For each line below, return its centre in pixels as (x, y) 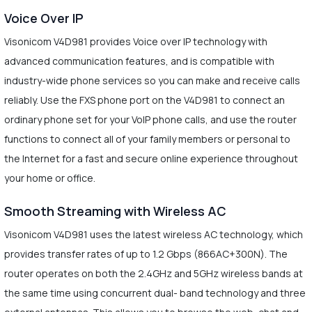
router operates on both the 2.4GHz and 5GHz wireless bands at (153, 273)
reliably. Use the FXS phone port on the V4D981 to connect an (144, 100)
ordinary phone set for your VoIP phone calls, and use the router (150, 119)
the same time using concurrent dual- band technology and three (155, 292)
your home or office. (49, 178)
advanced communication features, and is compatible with (139, 61)
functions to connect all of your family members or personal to (147, 139)
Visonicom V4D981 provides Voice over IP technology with (135, 41)
